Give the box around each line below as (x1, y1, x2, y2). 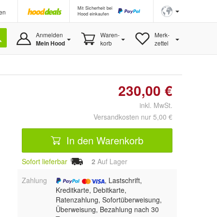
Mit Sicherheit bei (77, 5, 112, 11)
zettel (154, 39, 169, 47)
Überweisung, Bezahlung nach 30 (55, 204, 159, 214)
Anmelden (35, 31, 63, 39)
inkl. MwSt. (132, 100, 172, 110)
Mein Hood (35, 39, 65, 47)
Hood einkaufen (77, 11, 109, 17)
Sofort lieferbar (22, 156, 67, 166)
